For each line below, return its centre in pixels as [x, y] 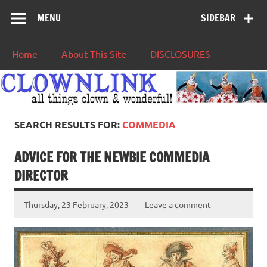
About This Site [94, 54]
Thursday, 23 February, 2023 [76, 204]
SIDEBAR [218, 18]
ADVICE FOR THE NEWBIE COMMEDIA [112, 157]
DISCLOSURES [180, 54]
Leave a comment [178, 204]
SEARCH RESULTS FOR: [68, 124]
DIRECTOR [41, 175]
